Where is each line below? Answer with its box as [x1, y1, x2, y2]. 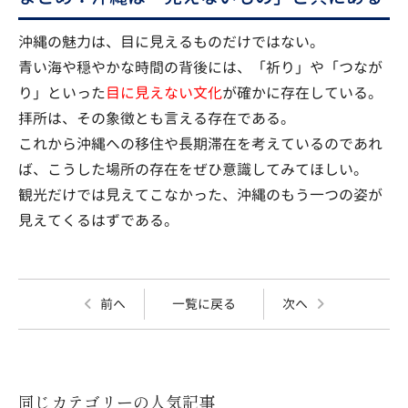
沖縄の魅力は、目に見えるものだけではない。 [18, 31, 324, 52]
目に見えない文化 [106, 82, 222, 103]
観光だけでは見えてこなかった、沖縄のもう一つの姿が [18, 184, 382, 205]
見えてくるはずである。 [18, 209, 178, 230]
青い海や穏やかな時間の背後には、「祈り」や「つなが [18, 56, 382, 77]
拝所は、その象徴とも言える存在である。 [18, 107, 295, 128]
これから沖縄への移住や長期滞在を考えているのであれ [18, 133, 382, 154]
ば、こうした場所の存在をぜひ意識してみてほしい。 [18, 158, 368, 179]
